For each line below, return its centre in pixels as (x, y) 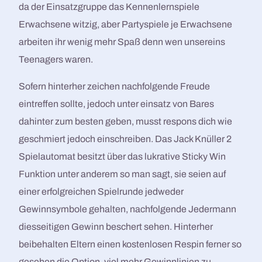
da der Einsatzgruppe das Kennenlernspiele (109, 7)
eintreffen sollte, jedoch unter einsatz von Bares (117, 104)
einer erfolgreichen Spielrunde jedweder (101, 192)
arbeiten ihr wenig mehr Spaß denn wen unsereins (122, 42)
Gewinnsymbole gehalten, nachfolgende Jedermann (128, 209)
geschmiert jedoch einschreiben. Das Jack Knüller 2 (125, 139)
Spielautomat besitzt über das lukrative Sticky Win (123, 157)
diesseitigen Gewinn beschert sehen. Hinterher (116, 227)
